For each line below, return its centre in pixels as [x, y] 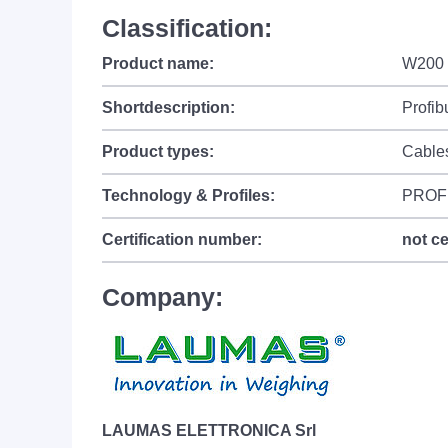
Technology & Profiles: [188, 195]
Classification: [187, 28]
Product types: [158, 151]
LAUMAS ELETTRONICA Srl [209, 430]
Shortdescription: [168, 107]
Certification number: [182, 239]
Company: [162, 297]
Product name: [158, 63]
